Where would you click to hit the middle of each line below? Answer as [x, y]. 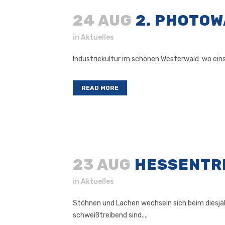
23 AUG [102, 165]
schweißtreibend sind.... [110, 215]
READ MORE [100, 88]
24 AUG [102, 21]
